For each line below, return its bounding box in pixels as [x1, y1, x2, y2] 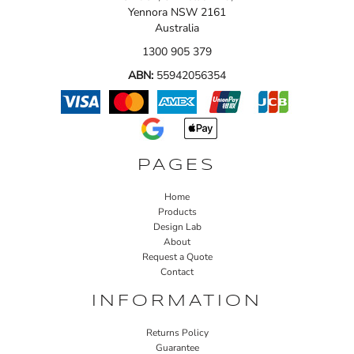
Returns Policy [145, 326, 209, 339]
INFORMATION [92, 293, 262, 309]
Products [157, 205, 197, 218]
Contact [160, 265, 194, 278]
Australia [155, 20, 199, 36]
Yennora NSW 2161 [128, 4, 226, 20]
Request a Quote [141, 250, 213, 263]
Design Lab [153, 220, 201, 233]
